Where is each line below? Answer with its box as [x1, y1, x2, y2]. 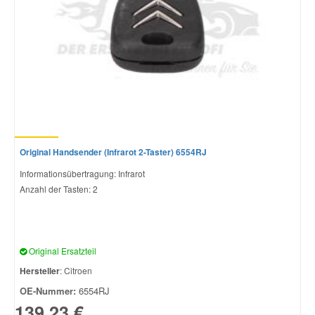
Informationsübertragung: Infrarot [20, 167, 145, 179]
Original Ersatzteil [27, 244, 96, 257]
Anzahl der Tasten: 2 [20, 182, 98, 195]
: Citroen [60, 264, 92, 276]
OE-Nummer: [20, 283, 76, 297]
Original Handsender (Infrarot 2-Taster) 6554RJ [20, 145, 207, 158]
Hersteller [20, 264, 60, 277]
